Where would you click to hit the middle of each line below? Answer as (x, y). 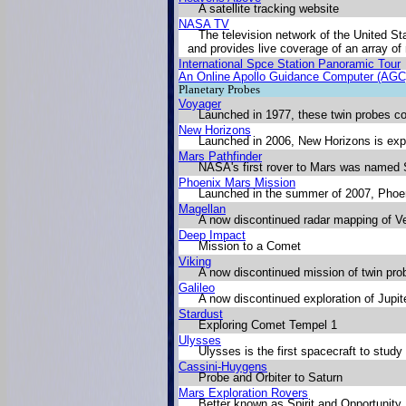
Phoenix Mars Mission (237, 183)
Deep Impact (212, 235)
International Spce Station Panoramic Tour (290, 64)
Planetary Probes (219, 89)
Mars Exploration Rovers (243, 393)
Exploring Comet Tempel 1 (268, 325)
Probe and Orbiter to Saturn (271, 377)
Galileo (197, 288)
